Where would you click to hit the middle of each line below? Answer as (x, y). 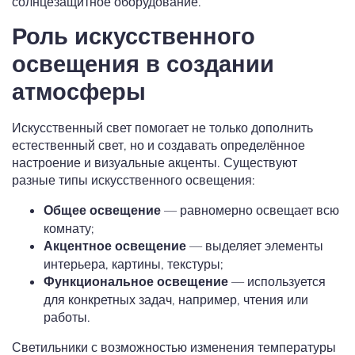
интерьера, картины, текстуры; (134, 264)
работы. (67, 317)
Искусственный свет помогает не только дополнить (162, 128)
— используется (277, 282)
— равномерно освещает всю (250, 210)
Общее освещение (102, 211)
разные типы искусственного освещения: (134, 180)
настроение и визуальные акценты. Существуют (155, 163)
